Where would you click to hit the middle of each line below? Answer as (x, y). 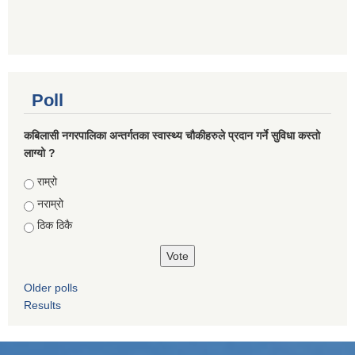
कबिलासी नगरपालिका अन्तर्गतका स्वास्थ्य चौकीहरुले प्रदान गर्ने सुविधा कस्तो (172, 136)
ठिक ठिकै (55, 225)
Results (42, 305)
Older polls (51, 288)
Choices (46, 182)
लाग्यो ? (40, 153)
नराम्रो (50, 203)
